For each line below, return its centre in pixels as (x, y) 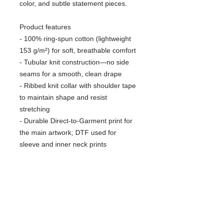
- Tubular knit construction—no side (74, 62)
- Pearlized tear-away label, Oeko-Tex (78, 156)
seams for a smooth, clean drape (71, 74)
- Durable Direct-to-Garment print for (76, 121)
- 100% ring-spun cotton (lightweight (75, 39)
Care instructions (46, 191)
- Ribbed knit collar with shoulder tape (78, 86)
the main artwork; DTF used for (68, 132)
